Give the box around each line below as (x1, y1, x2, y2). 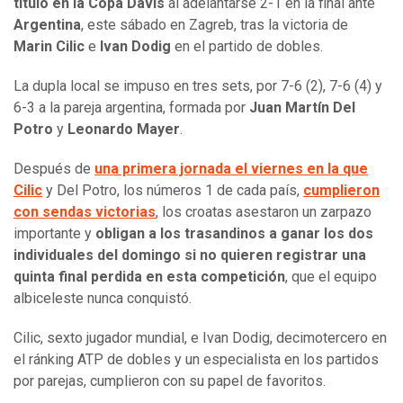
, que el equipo (285, 268, 377, 286)
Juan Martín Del (249, 99, 355, 117)
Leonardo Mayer (67, 121, 180, 139)
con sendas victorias (13, 203, 156, 221)
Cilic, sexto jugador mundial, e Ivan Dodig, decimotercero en (13, 329, 387, 347)
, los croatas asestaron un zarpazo (156, 203, 372, 221)
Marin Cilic (13, 38, 85, 56)
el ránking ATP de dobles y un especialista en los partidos (13, 351, 379, 369)
